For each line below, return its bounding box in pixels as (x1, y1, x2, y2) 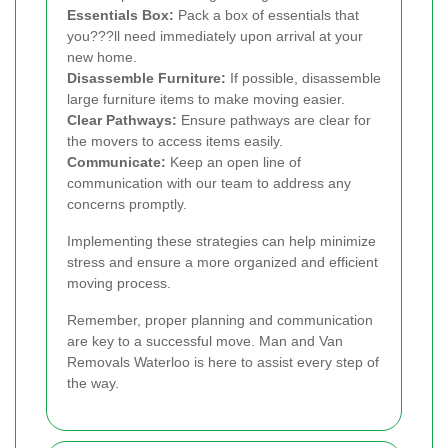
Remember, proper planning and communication (67, 312, 373, 329)
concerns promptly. (67, 196, 187, 213)
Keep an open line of (166, 154, 301, 171)
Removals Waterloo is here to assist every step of (67, 354, 379, 371)
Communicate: (67, 154, 166, 171)
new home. (67, 49, 137, 66)
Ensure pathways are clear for (177, 112, 371, 129)
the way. (67, 375, 119, 392)
